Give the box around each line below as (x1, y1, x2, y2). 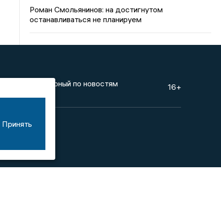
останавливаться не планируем (30, 14, 142, 24)
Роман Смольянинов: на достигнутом (30, 4, 163, 14)
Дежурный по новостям (33, 78, 118, 88)
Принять (1, 119, 32, 129)
